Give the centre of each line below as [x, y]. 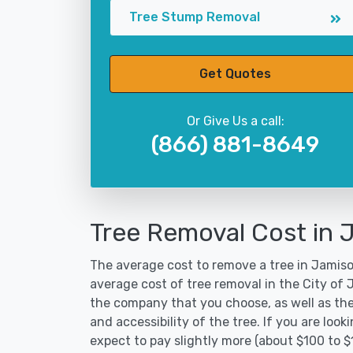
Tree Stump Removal [195, 17]
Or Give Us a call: [235, 121]
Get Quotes [235, 74]
